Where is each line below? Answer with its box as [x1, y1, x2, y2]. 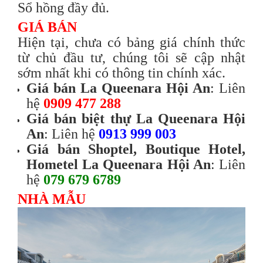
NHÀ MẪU [18, 191, 86, 207]
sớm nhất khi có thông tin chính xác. [18, 65, 225, 80]
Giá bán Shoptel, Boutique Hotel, [26, 141, 245, 157]
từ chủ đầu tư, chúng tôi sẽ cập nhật [18, 49, 245, 65]
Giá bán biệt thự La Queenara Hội [26, 110, 245, 126]
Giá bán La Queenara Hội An [26, 80, 210, 96]
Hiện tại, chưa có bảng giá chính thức [18, 34, 245, 50]
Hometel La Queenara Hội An [26, 156, 211, 172]
